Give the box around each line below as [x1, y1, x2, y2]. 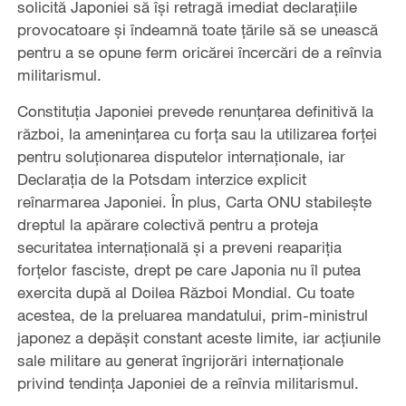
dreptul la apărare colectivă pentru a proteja [16, 215, 318, 235]
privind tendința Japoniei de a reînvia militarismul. [16, 373, 382, 393]
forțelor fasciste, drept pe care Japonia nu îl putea [16, 260, 361, 280]
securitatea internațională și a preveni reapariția [16, 237, 342, 257]
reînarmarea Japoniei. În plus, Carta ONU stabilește [16, 192, 372, 212]
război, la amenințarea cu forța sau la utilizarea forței [16, 124, 377, 144]
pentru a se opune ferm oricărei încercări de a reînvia [16, 43, 382, 63]
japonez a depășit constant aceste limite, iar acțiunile [16, 328, 381, 348]
